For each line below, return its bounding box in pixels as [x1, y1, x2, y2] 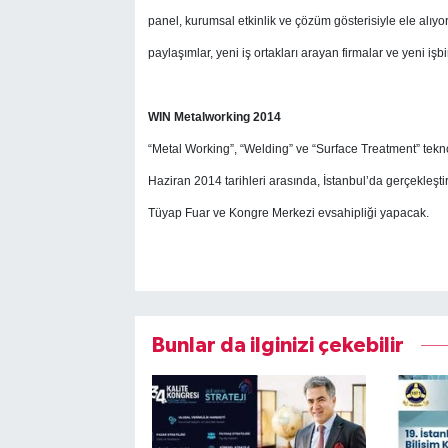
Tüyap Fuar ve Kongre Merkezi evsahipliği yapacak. [147, 205, 429, 220]
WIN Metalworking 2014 [147, 109, 281, 124]
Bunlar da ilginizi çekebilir [151, 335, 404, 357]
